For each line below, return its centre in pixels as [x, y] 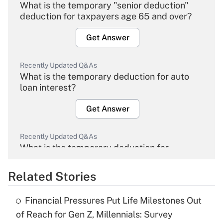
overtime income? [56, 159]
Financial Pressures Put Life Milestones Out [113, 201]
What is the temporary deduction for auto [105, 77]
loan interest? [48, 88]
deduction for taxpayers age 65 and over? [106, 16]
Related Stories [52, 176]
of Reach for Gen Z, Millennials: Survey [94, 215]
